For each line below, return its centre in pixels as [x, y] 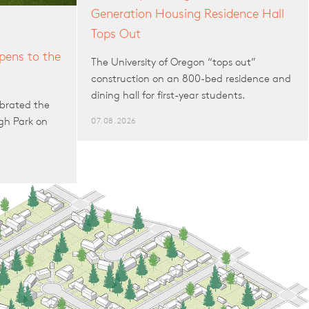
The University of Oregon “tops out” [173, 61]
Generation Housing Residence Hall [188, 13]
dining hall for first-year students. [168, 94]
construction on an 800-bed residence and [191, 78]
